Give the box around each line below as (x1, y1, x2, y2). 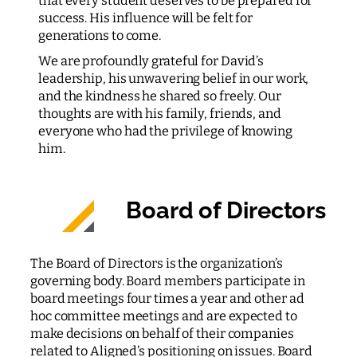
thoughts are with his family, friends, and (38, 105, 281, 121)
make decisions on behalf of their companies (30, 325, 294, 341)
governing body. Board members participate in (30, 273, 305, 288)
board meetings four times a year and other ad (30, 290, 304, 306)
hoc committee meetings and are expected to (30, 308, 297, 324)
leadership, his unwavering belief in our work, (38, 70, 309, 86)
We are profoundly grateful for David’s (38, 53, 265, 69)
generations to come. (38, 27, 161, 43)
